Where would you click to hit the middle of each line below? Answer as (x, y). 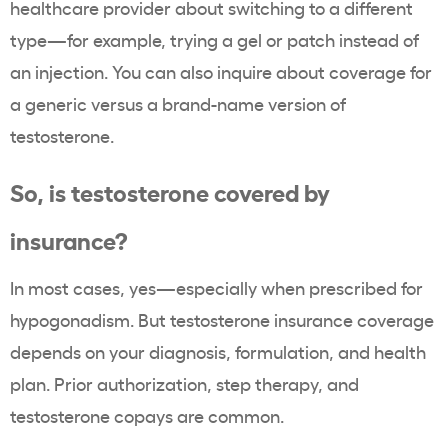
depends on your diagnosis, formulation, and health (218, 351)
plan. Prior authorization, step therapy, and (184, 383)
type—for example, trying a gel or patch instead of (214, 39)
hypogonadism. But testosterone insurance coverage (222, 319)
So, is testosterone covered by (170, 191)
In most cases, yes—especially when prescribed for (216, 287)
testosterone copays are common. (147, 415)
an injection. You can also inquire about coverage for (221, 71)
